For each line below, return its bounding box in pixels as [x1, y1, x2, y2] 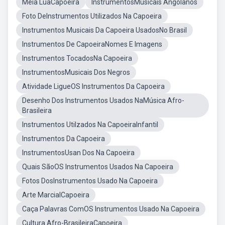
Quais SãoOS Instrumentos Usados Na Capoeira [22, 163, 173, 171]
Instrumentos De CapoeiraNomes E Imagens [22, 40, 162, 48]
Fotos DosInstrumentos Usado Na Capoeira [22, 177, 158, 185]
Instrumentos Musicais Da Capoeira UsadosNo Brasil [22, 26, 187, 34]
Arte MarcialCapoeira [22, 191, 89, 199]
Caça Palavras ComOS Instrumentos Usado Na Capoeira [22, 205, 199, 213]
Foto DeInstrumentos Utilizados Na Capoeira [22, 12, 162, 20]
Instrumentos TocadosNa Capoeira [22, 54, 132, 62]
